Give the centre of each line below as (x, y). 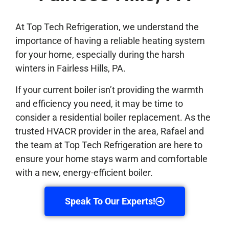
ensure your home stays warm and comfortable (111, 158)
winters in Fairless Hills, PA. (72, 68)
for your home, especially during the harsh (100, 55)
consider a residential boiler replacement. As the (113, 117)
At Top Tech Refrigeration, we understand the (107, 27)
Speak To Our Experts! (110, 201)
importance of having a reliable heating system (110, 41)
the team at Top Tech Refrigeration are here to (109, 145)
